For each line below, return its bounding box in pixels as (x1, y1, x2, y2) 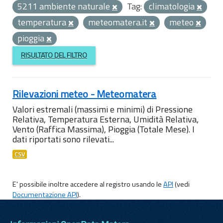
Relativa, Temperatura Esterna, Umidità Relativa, (12, 112, 199, 126)
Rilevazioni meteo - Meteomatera (12, 86, 157, 102)
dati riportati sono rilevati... (12, 132, 114, 146)
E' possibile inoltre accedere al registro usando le (12, 178, 163, 190)
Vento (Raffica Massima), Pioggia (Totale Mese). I (12, 122, 195, 136)
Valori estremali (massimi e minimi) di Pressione (12, 102, 193, 116)
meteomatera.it (88, 15, 149, 29)
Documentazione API (12, 189, 77, 200)
